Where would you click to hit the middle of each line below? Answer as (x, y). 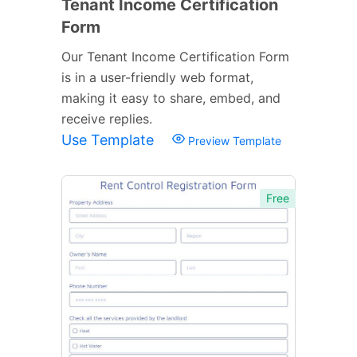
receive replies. (107, 118)
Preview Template (233, 140)
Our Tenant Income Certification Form (175, 56)
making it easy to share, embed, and (171, 98)
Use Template (110, 139)
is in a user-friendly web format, (157, 77)
